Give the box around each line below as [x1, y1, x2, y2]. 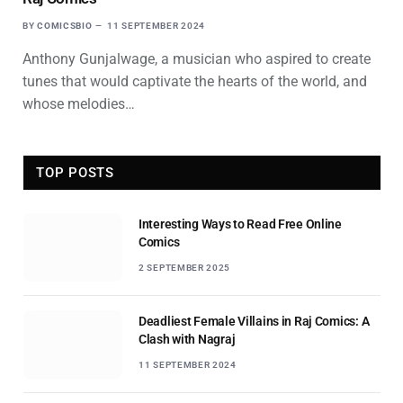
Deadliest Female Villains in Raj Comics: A [139, 313, 370, 328]
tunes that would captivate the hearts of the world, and [22, 72, 367, 90]
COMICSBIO [37, 20, 93, 31]
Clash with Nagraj [139, 331, 236, 346]
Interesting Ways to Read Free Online [139, 216, 342, 231]
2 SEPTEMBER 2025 [139, 262, 231, 273]
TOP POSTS [36, 164, 114, 181]
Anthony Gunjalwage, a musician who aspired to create [22, 49, 371, 67]
